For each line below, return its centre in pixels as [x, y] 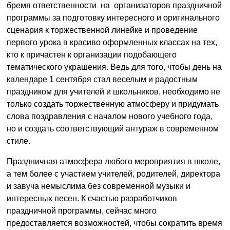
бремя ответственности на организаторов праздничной [114, 6]
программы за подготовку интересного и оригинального [113, 18]
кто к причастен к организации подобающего [92, 55]
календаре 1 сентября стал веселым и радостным [102, 80]
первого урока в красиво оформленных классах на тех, [112, 43]
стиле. [18, 141]
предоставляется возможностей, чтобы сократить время [114, 223]
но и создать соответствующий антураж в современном [113, 129]
